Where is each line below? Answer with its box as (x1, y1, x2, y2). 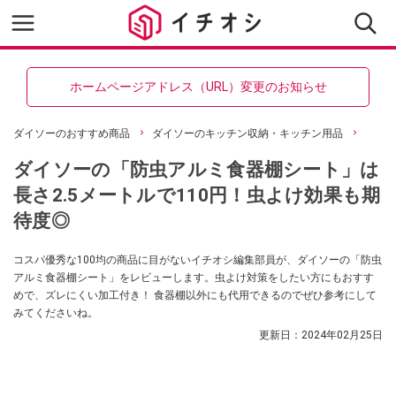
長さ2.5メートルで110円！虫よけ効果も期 (13, 184, 381, 206)
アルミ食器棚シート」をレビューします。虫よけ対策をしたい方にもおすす (13, 271, 374, 284)
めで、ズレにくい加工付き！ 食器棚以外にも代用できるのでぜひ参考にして (13, 289, 377, 301)
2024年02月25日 (301, 329, 383, 341)
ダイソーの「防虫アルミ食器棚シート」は (13, 158, 380, 180)
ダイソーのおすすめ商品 (13, 127, 130, 140)
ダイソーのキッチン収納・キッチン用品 (152, 127, 343, 140)
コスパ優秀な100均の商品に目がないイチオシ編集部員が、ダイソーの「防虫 (13, 254, 382, 266)
